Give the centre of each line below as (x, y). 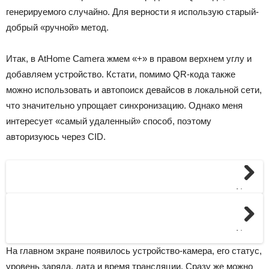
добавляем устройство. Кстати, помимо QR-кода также (121, 74)
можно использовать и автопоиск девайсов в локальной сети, (134, 90)
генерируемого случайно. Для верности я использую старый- (132, 12)
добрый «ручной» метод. (57, 27)
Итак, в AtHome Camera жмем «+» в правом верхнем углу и (129, 59)
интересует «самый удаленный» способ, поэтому (109, 121)
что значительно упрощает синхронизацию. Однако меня (124, 105)
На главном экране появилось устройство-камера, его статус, (134, 251)
